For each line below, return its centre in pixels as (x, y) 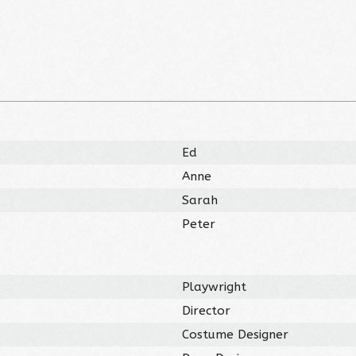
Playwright (215, 286)
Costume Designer (236, 334)
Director (207, 310)
